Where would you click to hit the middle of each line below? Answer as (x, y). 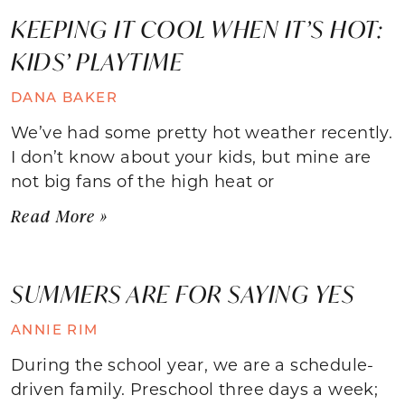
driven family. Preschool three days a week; (195, 388)
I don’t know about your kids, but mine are (191, 156)
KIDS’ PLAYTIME (97, 61)
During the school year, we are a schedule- (193, 364)
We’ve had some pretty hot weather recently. (202, 132)
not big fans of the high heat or (143, 180)
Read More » (60, 216)
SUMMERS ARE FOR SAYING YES (183, 293)
